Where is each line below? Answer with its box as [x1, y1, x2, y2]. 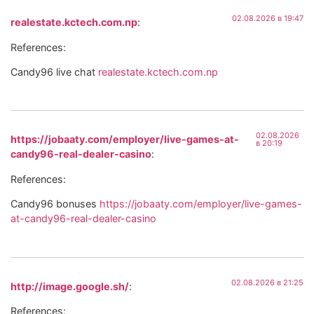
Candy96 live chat [11, 65, 98, 78]
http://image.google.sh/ [11, 280, 129, 292]
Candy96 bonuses [11, 198, 100, 210]
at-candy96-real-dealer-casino [11, 212, 156, 225]
